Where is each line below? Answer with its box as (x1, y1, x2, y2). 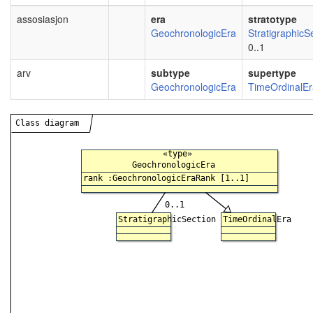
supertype (248, 65, 296, 80)
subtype (151, 65, 190, 80)
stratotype (248, 11, 297, 26)
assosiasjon (17, 11, 68, 26)
